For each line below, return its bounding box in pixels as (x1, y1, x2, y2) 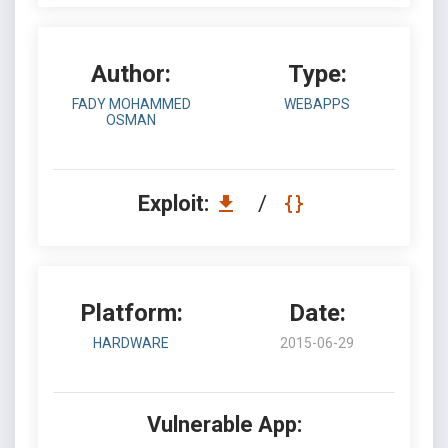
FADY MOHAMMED (71, 96, 191, 112)
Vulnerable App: (146, 412, 302, 437)
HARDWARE (93, 335, 169, 351)
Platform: (79, 299, 183, 327)
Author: (91, 60, 171, 88)
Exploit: (137, 191, 214, 216)
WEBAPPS (284, 96, 350, 112)
